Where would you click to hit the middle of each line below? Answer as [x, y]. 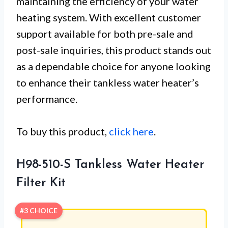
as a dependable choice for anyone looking [113, 66]
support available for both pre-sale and [105, 34]
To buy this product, [63, 132]
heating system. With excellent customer [109, 18]
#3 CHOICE [39, 211]
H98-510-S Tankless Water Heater [110, 165]
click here [131, 132]
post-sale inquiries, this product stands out [114, 50]
